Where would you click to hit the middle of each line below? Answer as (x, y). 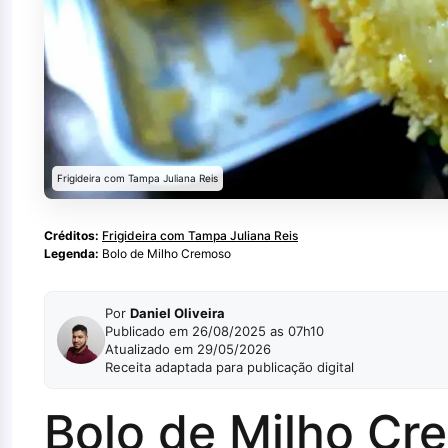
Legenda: (71, 254)
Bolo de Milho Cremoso (165, 254)
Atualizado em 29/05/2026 (188, 349)
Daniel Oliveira (177, 313)
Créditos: (71, 236)
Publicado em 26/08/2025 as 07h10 (214, 331)
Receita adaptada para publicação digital (229, 367)
